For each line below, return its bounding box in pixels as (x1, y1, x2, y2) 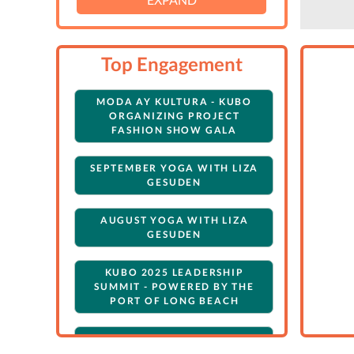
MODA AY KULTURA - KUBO (96, 96, 252, 108)
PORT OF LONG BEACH (109, 295, 239, 307)
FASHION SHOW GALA (111, 124, 237, 137)
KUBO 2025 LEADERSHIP (104, 266, 244, 279)
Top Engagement (100, 52, 243, 76)
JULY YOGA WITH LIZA (110, 333, 239, 345)
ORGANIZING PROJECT (108, 110, 240, 122)
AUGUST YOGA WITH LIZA (100, 214, 249, 227)
